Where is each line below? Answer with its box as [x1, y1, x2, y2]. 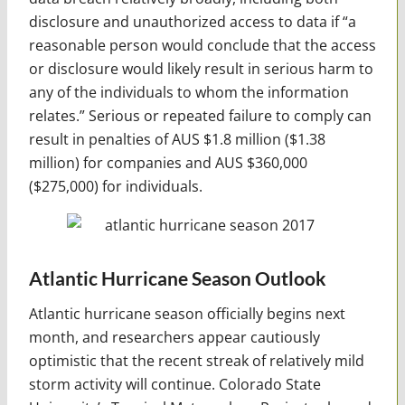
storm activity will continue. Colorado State [28, 373, 321, 394]
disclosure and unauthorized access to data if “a [28, 11, 356, 32]
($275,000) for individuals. [28, 175, 202, 196]
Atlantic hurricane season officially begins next [28, 303, 345, 324]
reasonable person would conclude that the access [28, 34, 376, 55]
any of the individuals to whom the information [28, 81, 349, 102]
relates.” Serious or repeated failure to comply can [28, 105, 372, 126]
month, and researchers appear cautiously [28, 326, 320, 347]
